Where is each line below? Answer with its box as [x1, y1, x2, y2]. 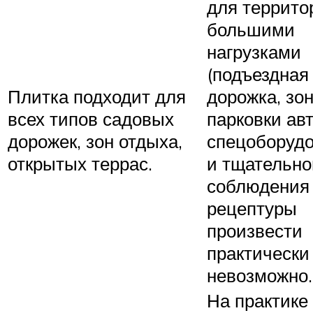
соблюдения [207, 174, 310, 197]
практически [207, 241, 310, 264]
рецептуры [207, 196, 297, 219]
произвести [207, 219, 303, 242]
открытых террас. [8, 152, 152, 175]
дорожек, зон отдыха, [8, 129, 182, 152]
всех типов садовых [8, 107, 174, 130]
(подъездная [207, 62, 309, 85]
